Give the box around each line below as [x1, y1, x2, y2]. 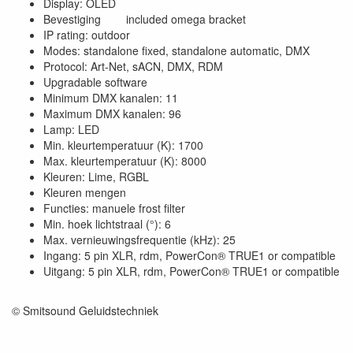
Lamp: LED [43, 121, 99, 137]
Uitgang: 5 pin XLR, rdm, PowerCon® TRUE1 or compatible [43, 263, 340, 279]
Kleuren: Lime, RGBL [43, 169, 149, 184]
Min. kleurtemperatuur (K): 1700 [43, 137, 203, 153]
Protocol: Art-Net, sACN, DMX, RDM [43, 58, 223, 74]
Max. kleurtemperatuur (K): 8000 [43, 153, 206, 169]
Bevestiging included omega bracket [43, 11, 246, 27]
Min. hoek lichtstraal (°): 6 [43, 216, 171, 232]
